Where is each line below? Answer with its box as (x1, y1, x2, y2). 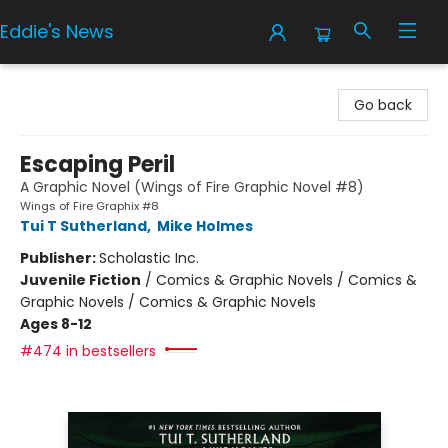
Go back (354, 95, 412, 115)
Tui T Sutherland (20, 216, 147, 236)
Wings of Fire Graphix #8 (20, 198, 159, 214)
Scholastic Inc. (99, 248, 199, 268)
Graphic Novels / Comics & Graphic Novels (20, 292, 316, 312)
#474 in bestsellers (20, 341, 156, 361)
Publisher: (20, 248, 99, 268)
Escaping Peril (20, 149, 175, 180)
